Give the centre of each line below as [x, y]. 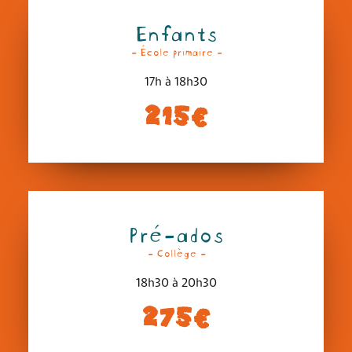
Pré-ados [176, 233]
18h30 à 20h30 [176, 284]
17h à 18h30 [176, 83]
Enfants [176, 31]
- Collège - [176, 252]
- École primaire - [176, 51]
